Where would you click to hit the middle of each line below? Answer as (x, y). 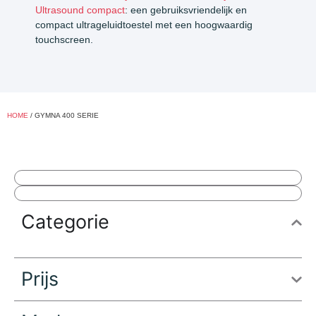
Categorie (65, 222)
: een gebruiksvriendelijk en (186, 10)
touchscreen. (64, 39)
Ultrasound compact (80, 10)
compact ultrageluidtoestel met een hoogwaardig (144, 24)
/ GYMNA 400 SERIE (63, 116)
